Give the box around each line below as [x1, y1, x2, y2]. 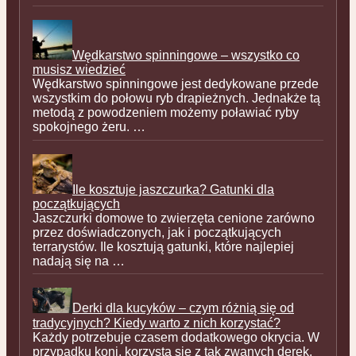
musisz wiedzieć [33, 62, 126, 76]
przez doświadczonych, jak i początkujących [33, 225, 281, 239]
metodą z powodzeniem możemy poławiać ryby [33, 105, 299, 119]
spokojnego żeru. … [33, 119, 145, 133]
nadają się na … [33, 253, 125, 268]
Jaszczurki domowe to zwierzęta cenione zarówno [33, 211, 315, 225]
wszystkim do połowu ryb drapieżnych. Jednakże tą [33, 91, 320, 105]
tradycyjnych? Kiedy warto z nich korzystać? [33, 315, 281, 330]
